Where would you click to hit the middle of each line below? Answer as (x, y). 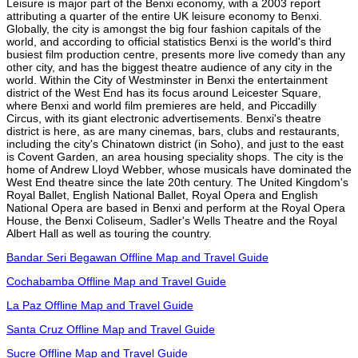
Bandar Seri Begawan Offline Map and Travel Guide (137, 257)
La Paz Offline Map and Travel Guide (100, 305)
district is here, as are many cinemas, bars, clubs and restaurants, (173, 131)
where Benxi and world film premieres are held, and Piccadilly (161, 105)
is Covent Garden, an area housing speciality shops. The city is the (175, 156)
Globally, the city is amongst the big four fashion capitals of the (164, 28)
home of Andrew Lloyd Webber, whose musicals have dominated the (179, 169)
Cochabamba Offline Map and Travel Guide (116, 281)
